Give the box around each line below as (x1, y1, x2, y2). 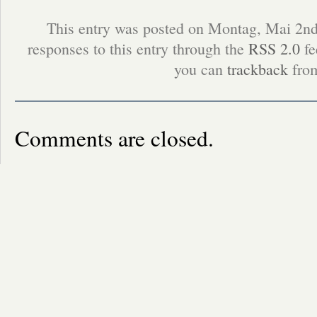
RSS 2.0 (248, 38, 300, 59)
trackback (227, 58, 288, 79)
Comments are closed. (15, 122, 214, 153)
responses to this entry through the (27, 38, 248, 59)
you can (174, 58, 227, 79)
